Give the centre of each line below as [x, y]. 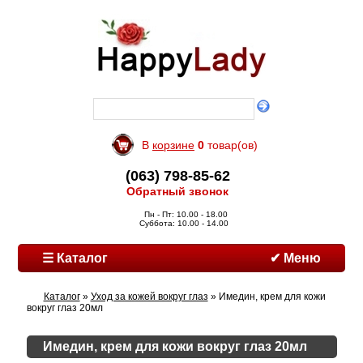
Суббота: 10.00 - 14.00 [184, 223]
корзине [173, 145]
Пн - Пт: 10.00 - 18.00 [184, 214]
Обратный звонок [177, 191]
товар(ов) [231, 145]
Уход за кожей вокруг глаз [149, 297]
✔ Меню [295, 258]
